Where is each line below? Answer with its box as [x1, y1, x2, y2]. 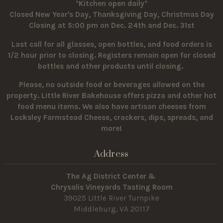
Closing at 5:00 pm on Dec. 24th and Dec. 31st [28, 21, 195, 30]
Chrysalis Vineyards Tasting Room [50, 183, 173, 192]
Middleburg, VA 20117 [73, 205, 150, 214]
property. [6, 91, 41, 100]
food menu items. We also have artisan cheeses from [17, 102, 206, 111]
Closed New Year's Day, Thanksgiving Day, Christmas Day [9, 10, 214, 19]
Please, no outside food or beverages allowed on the [18, 80, 205, 89]
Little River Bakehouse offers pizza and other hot [41, 91, 217, 100]
